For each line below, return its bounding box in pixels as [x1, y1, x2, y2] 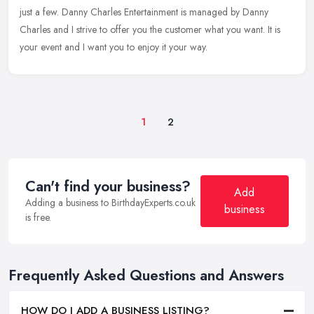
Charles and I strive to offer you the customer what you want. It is [20, 22, 280, 37]
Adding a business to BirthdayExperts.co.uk [25, 196, 196, 210]
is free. [25, 210, 51, 225]
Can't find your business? [25, 176, 191, 198]
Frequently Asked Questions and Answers [8, 265, 284, 287]
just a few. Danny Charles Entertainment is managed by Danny [20, 5, 268, 20]
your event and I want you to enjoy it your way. [20, 40, 207, 55]
